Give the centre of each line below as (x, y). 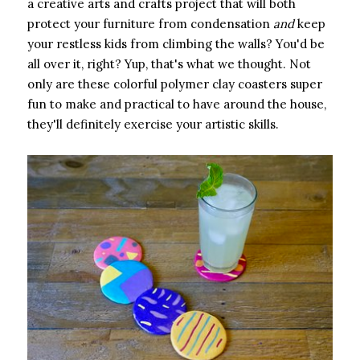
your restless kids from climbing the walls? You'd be (176, 44)
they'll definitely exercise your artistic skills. (153, 124)
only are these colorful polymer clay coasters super (175, 84)
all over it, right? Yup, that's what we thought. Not (169, 64)
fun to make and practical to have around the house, (177, 104)
